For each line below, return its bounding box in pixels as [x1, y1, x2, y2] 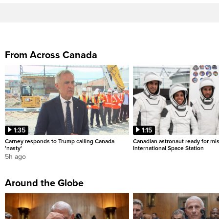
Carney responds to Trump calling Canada [5, 138, 114, 145]
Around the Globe [5, 177, 84, 190]
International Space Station [133, 145, 204, 152]
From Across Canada [5, 49, 97, 62]
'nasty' [5, 145, 22, 152]
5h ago [5, 153, 26, 161]
